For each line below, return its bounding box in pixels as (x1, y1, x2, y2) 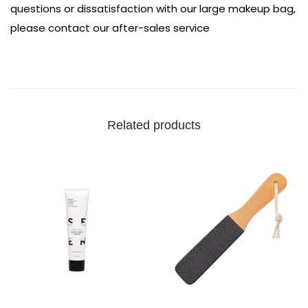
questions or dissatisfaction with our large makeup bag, (10, 1, 296, 16)
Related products (107, 118, 201, 133)
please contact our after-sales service (10, 21, 210, 36)
